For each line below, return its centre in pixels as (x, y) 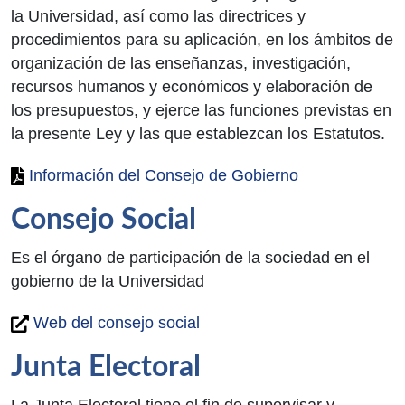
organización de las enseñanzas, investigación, (181, 63)
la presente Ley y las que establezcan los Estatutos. (198, 133)
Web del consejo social (114, 322)
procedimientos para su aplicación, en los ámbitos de (202, 39)
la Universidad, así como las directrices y (158, 16)
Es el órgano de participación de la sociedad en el (190, 257)
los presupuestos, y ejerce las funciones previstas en (201, 110)
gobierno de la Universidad (108, 281)
